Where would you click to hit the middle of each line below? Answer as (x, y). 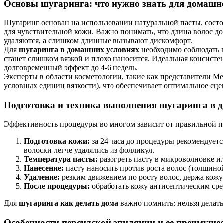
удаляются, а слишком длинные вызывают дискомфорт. (98, 41)
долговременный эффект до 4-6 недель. (71, 68)
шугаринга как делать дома (69, 203)
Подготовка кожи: (57, 141)
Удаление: (42, 177)
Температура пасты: (61, 159)
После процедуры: (57, 186)
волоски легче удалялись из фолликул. (89, 150)
